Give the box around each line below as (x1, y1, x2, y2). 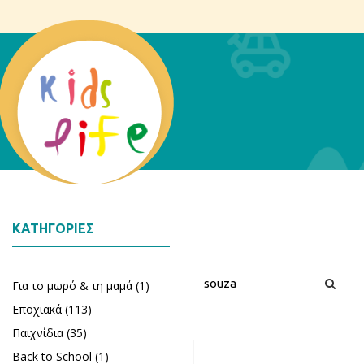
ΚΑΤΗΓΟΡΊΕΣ (12, 221, 94, 236)
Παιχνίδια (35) (12, 325, 87, 340)
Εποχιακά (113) (12, 301, 92, 317)
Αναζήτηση (268, 240, 328, 255)
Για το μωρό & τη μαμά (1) (12, 278, 149, 293)
